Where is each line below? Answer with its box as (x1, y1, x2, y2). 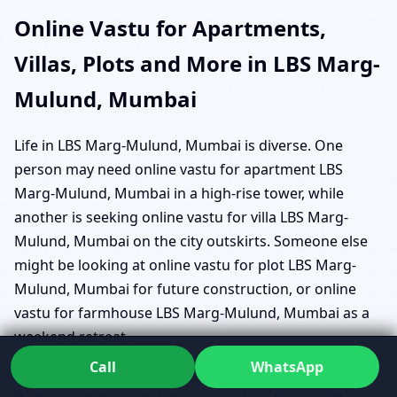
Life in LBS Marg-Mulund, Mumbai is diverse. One (14, 136, 343, 156)
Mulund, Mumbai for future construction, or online (14, 279, 356, 300)
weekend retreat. (14, 327, 129, 347)
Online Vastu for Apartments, (14, 12, 326, 43)
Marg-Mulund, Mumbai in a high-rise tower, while (14, 183, 344, 204)
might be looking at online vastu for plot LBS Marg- (14, 255, 356, 276)
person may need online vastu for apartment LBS (14, 160, 343, 180)
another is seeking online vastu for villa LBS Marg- (14, 207, 348, 228)
